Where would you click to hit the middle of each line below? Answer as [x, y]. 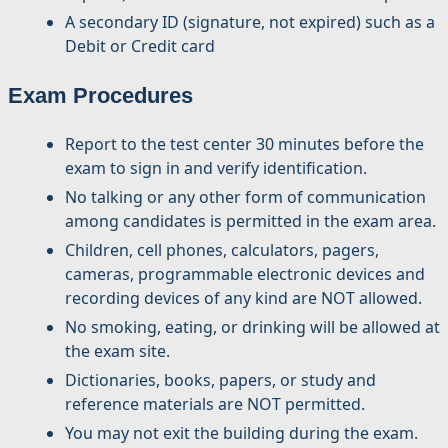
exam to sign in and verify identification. [216, 168]
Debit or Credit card [140, 46]
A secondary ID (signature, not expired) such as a [250, 22]
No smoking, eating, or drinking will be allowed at [252, 327]
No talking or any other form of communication [245, 197]
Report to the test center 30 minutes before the [244, 144]
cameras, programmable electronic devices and [245, 274]
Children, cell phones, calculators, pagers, [222, 250]
